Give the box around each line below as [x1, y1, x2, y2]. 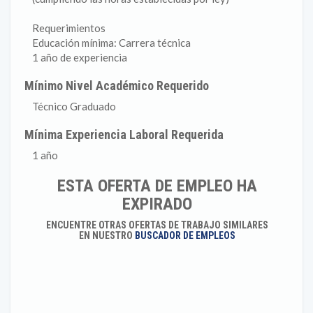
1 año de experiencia [32, 51, 127, 64]
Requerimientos [32, 22, 105, 34]
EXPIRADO [122, 194, 192, 214]
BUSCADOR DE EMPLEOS [134, 230, 235, 241]
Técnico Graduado [32, 100, 116, 112]
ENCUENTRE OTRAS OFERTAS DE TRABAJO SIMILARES [45, 219, 268, 231]
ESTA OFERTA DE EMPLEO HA [57, 176, 257, 196]
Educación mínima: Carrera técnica [32, 36, 191, 49]
